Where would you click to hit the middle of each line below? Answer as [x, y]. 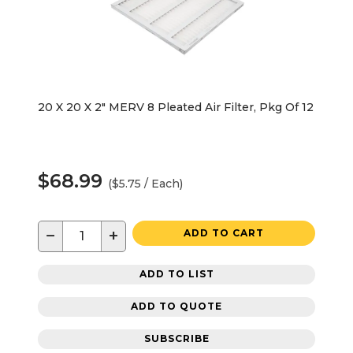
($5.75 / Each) [145, 183]
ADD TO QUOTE [176, 307]
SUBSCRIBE [176, 339]
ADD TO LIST [176, 274]
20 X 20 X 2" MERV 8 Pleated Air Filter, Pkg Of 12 [176, 107]
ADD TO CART [224, 232]
